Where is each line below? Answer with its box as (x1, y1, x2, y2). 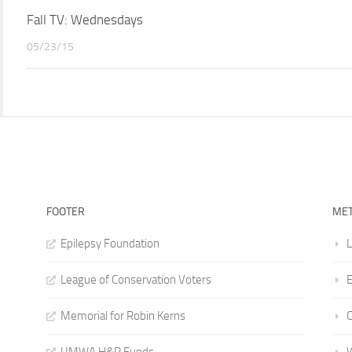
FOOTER (46, 205, 85, 219)
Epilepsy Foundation (60, 236, 159, 251)
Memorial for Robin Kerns (60, 309, 185, 324)
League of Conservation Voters (60, 273, 211, 288)
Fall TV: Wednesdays (27, 12, 143, 28)
